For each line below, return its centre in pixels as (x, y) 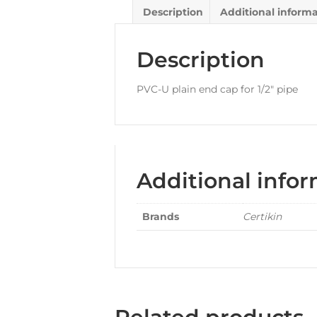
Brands (161, 216)
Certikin (262, 216)
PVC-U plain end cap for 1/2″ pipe (217, 89)
